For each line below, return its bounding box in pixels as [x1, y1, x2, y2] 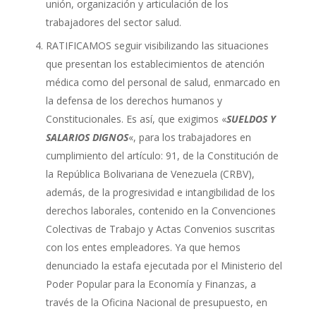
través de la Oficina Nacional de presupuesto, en [45, 296, 267, 310]
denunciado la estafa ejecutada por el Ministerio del [45, 259, 282, 273]
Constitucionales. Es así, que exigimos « [45, 112, 226, 126]
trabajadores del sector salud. [45, 16, 181, 30]
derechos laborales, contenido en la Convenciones [45, 204, 276, 218]
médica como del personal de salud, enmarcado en [45, 75, 280, 90]
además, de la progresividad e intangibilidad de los [45, 186, 275, 200]
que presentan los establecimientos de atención [45, 57, 265, 71]
